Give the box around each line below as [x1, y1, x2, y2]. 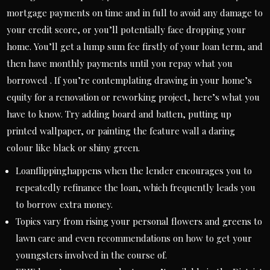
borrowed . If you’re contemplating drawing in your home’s [7, 74, 253, 86]
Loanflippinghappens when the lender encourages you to [16, 165, 253, 177]
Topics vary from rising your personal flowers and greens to [16, 215, 263, 227]
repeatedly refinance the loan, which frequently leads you [16, 181, 256, 193]
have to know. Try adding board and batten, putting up [7, 108, 232, 120]
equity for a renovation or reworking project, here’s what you [7, 91, 260, 103]
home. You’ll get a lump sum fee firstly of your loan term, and [7, 40, 263, 52]
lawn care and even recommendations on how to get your [16, 232, 253, 244]
